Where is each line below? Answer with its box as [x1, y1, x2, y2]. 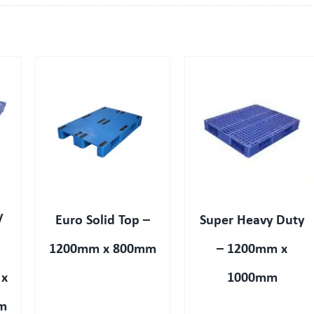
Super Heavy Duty [200, 214, 304, 228]
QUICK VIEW [90, 121, 146, 132]
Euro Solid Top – [55, 214, 150, 228]
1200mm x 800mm [49, 243, 156, 257]
